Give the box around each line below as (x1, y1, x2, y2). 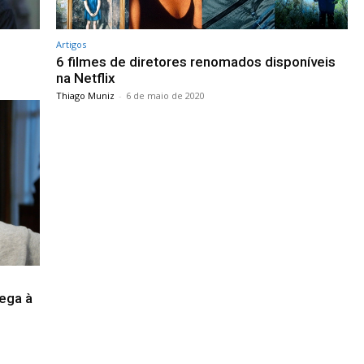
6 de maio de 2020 (126, 89, 205, 102)
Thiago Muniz (56, 89, 115, 102)
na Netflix (56, 69, 115, 86)
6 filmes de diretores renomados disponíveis (56, 53, 336, 70)
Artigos (56, 37, 86, 50)
